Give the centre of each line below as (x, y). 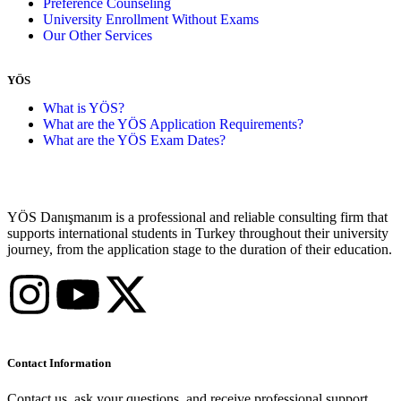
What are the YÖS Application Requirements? (173, 124)
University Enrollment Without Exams (151, 20)
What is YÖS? (84, 108)
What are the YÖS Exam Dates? (134, 141)
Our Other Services (98, 36)
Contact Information (59, 363)
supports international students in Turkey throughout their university (198, 234)
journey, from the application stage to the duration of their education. (200, 250)
